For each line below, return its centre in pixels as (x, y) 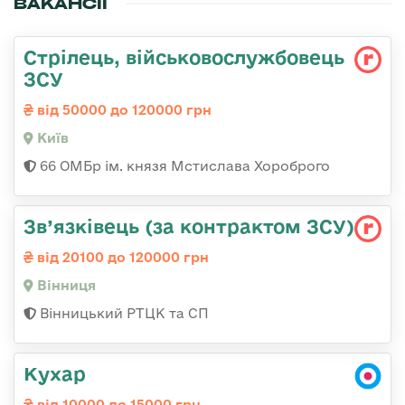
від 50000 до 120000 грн (122, 110)
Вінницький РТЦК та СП (122, 314)
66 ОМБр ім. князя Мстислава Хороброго (183, 166)
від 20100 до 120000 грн (121, 258)
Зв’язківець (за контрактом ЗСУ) (189, 226)
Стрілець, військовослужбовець (184, 57)
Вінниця (65, 286)
